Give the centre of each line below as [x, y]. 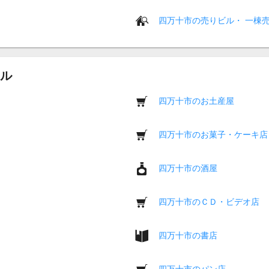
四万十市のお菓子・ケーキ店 [213, 134]
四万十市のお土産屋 [196, 101]
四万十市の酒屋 [188, 168]
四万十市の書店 [188, 235]
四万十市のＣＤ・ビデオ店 [209, 201]
